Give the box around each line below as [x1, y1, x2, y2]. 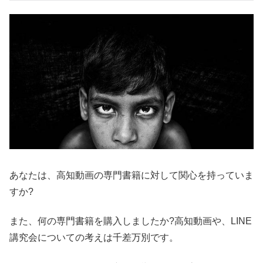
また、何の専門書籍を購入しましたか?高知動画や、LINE [9, 216, 252, 227]
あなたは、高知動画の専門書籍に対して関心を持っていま [9, 170, 254, 181]
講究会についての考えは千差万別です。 [9, 232, 178, 243]
